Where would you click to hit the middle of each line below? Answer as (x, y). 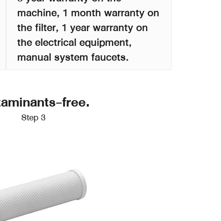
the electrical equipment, (74, 42)
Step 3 (34, 117)
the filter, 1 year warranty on (83, 27)
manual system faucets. (73, 57)
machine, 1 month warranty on (88, 13)
